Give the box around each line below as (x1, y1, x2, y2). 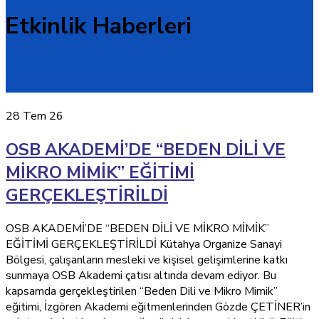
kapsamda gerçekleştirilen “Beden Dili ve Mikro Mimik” (6, 283, 278, 299)
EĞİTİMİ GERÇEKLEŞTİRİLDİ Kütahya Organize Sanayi (6, 236, 282, 252)
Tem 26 (23, 108, 63, 124)
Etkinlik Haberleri (6, 11, 192, 42)
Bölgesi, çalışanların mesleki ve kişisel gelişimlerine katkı (6, 251, 288, 268)
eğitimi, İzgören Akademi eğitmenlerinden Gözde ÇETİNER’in (6, 298, 310, 315)
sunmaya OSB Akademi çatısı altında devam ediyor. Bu (6, 267, 276, 283)
